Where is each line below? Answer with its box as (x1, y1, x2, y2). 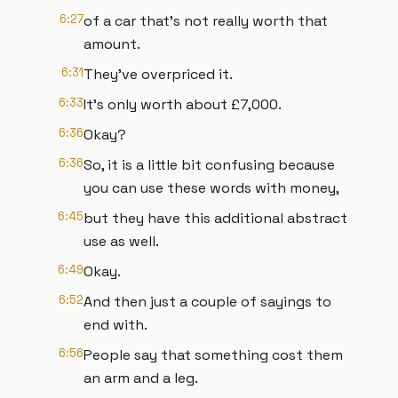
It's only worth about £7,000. (84, 95, 282, 114)
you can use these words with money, (84, 179, 339, 197)
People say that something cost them (84, 346, 343, 364)
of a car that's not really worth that (84, 12, 328, 30)
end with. (84, 315, 147, 334)
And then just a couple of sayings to (84, 292, 331, 311)
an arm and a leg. (84, 369, 198, 387)
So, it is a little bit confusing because (84, 155, 335, 174)
